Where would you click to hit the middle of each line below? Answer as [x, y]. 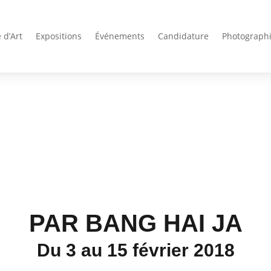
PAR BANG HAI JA [135, 223]
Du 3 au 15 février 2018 [135, 250]
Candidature [183, 36]
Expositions [58, 36]
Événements [119, 36]
